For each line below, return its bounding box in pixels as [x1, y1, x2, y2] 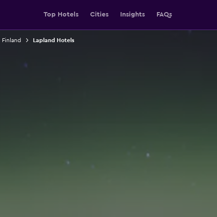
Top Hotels [43, 11, 78, 18]
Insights [120, 11, 145, 18]
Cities [90, 11, 108, 18]
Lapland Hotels [32, 37, 74, 43]
